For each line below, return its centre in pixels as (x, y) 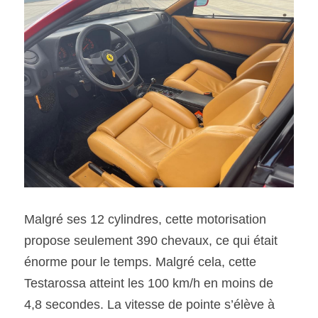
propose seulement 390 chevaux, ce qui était (151, 241)
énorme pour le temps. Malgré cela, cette (140, 262)
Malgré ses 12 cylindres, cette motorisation (145, 219)
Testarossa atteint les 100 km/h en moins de (149, 283)
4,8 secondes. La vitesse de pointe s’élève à (149, 305)
